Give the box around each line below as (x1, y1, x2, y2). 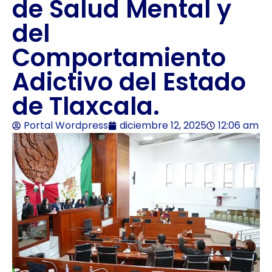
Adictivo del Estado (12, 64, 246, 99)
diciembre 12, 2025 (120, 118, 206, 132)
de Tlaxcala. (12, 89, 160, 123)
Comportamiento (12, 40, 226, 75)
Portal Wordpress (24, 118, 108, 132)
